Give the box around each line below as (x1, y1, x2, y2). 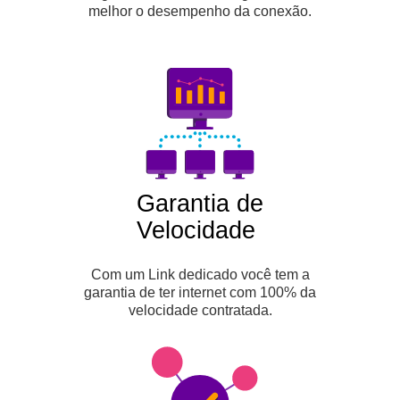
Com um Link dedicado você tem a (90, 266, 310, 282)
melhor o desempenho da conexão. (88, 3, 312, 19)
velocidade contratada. (128, 302, 272, 318)
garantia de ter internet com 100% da (84, 284, 316, 300)
